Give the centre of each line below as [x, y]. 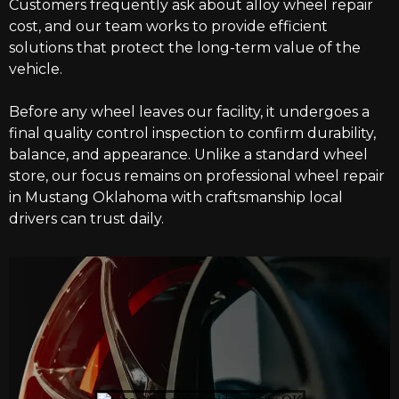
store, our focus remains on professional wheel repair [197, 176]
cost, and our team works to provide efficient [168, 26]
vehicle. [36, 69]
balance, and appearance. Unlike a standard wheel [188, 155]
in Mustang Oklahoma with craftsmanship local [176, 197]
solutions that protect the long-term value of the [185, 48]
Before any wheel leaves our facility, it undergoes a [189, 112]
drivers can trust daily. [86, 219]
